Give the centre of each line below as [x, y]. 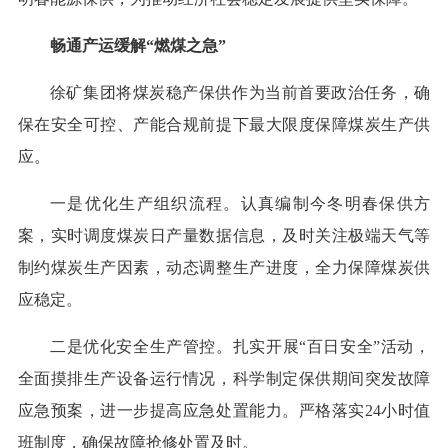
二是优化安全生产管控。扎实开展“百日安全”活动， [240, 347]
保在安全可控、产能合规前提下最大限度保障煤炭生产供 [224, 125]
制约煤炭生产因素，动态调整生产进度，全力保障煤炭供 [224, 268]
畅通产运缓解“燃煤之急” [137, 46]
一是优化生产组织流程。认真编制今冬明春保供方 [240, 204]
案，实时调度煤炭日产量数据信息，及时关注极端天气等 [224, 236]
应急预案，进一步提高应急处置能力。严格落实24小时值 [224, 411]
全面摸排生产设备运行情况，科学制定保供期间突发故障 [224, 379]
